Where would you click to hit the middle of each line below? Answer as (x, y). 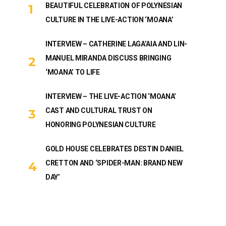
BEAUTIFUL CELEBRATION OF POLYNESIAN (114, 6)
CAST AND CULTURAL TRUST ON (99, 110)
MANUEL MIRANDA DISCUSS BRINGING (108, 58)
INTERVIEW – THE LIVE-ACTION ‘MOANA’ (111, 96)
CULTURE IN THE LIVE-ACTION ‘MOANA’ (109, 20)
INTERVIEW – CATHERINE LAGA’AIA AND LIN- (117, 44)
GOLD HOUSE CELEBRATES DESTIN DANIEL (115, 149)
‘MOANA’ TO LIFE (73, 72)
